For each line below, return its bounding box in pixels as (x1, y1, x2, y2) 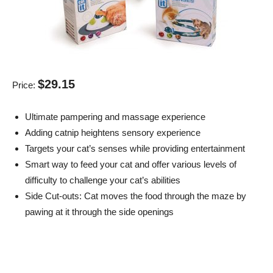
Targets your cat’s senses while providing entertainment (25, 143, 245, 154)
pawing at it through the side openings (25, 207, 174, 218)
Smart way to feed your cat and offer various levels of (25, 159, 236, 170)
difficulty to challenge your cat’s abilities (25, 175, 180, 186)
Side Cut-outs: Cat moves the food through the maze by (25, 191, 246, 202)
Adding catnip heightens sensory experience (25, 127, 200, 138)
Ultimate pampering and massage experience (25, 112, 205, 122)
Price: (12, 80, 38, 91)
